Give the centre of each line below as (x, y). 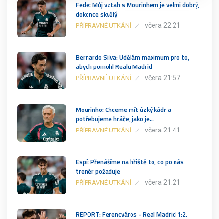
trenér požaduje (98, 171)
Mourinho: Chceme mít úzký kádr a (123, 109)
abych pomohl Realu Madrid (114, 66)
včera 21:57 (163, 77)
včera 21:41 (163, 130)
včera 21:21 (163, 182)
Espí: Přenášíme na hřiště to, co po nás (130, 162)
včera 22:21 (163, 25)
